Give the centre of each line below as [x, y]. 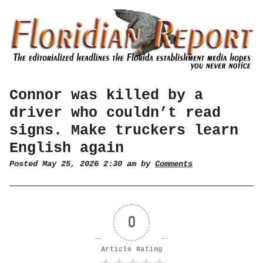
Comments [174, 164]
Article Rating [131, 250]
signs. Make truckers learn [124, 131]
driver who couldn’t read [115, 113]
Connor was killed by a [106, 95]
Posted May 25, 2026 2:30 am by [82, 164]
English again [67, 148]
